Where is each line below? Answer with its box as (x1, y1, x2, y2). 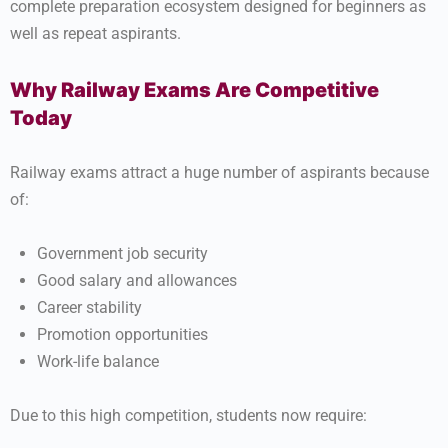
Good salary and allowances (37, 271, 237, 290)
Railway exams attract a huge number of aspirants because (10, 163, 429, 182)
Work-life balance (37, 352, 159, 371)
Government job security (37, 244, 208, 263)
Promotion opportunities (37, 325, 208, 344)
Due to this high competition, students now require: (10, 406, 367, 425)
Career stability (37, 298, 142, 317)
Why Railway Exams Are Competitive (10, 78, 379, 102)
